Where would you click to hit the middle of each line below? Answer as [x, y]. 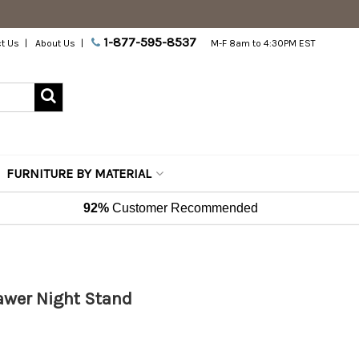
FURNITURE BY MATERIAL [79, 173]
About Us [56, 43]
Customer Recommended [184, 208]
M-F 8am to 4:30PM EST [264, 43]
